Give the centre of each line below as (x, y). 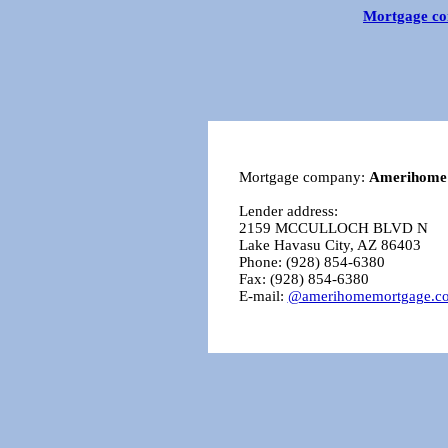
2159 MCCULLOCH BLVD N (333, 227)
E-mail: (263, 295)
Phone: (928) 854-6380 (311, 261)
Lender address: (288, 210)
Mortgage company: (303, 176)
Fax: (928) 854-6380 (303, 278)
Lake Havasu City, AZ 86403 (329, 244)
